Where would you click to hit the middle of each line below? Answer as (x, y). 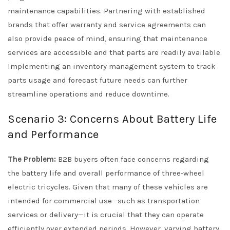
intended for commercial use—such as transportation (104, 201)
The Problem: (32, 159)
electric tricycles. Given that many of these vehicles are (108, 187)
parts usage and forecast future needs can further (98, 80)
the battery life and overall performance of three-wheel (106, 173)
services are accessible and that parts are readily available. (115, 52)
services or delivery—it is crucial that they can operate (106, 215)
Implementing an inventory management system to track (112, 66)
